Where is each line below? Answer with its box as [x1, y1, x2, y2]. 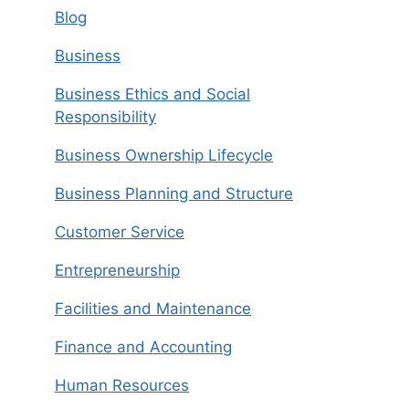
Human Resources [55, 376, 189, 395]
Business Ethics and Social [55, 85, 250, 104]
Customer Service [55, 223, 184, 242]
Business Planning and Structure [55, 184, 293, 204]
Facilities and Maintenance [55, 299, 251, 319]
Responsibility [55, 108, 156, 127]
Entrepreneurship [55, 261, 180, 280]
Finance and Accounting [55, 338, 232, 357]
